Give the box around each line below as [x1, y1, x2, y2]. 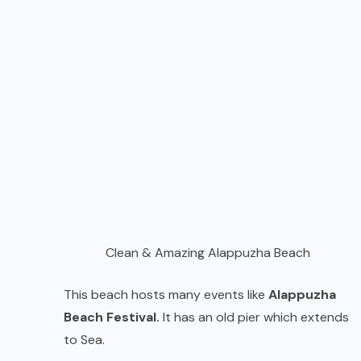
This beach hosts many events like [64, 286, 268, 304]
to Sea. [64, 331, 105, 349]
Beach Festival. [64, 309, 160, 326]
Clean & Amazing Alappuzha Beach [105, 244, 310, 262]
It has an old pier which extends [160, 309, 349, 326]
